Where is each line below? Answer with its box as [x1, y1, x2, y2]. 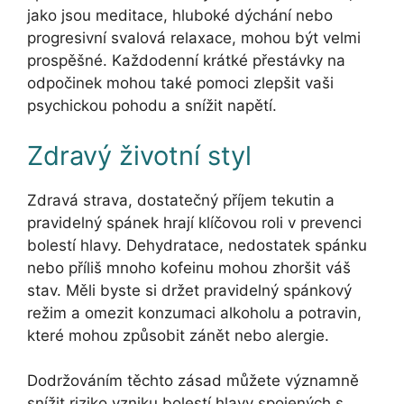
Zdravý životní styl [27, 139, 252, 171]
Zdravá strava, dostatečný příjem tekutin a [27, 190, 335, 209]
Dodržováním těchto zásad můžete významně [27, 372, 359, 390]
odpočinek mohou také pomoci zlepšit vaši [27, 74, 334, 93]
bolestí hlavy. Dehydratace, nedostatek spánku [27, 235, 367, 254]
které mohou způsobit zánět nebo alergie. [27, 326, 329, 344]
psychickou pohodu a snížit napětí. [27, 96, 277, 115]
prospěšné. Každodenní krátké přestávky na [27, 51, 345, 70]
